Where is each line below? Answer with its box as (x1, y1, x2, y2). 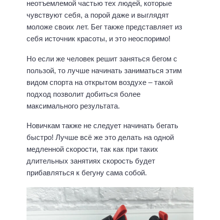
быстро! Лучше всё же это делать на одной (27, 133, 174, 142)
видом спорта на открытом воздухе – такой (27, 78, 173, 86)
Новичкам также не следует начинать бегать (27, 121, 178, 130)
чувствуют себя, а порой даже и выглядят (27, 11, 169, 20)
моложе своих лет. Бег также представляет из (27, 23, 182, 31)
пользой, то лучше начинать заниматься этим (27, 66, 182, 75)
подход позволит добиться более (27, 89, 140, 98)
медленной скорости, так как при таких (27, 145, 158, 154)
